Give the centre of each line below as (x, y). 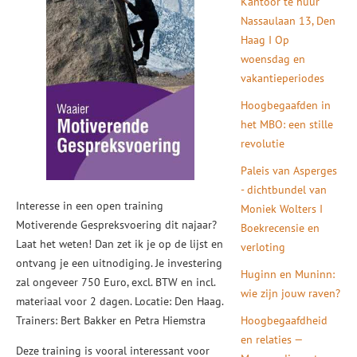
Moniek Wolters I (282, 209)
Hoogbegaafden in (286, 105)
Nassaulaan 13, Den (288, 21)
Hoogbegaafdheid (284, 320)
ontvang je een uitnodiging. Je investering (119, 263)
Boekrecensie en (280, 228)
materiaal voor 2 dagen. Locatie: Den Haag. (120, 301)
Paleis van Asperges (289, 171)
